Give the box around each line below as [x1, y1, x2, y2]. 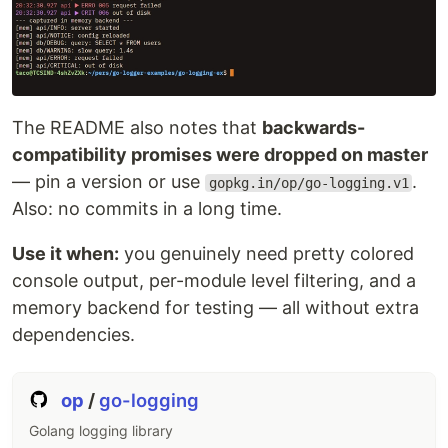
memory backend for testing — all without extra [12, 296, 419, 318]
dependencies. [12, 323, 135, 345]
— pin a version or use [12, 170, 205, 192]
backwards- [262, 116, 365, 138]
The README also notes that [12, 116, 262, 138]
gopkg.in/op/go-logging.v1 [208, 174, 409, 191]
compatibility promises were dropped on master [12, 143, 428, 165]
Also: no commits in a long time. [12, 197, 282, 219]
